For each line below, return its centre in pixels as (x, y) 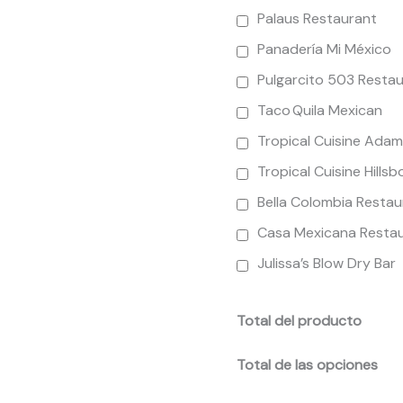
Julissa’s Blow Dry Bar (327, 264)
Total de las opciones (308, 365)
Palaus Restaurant (318, 19)
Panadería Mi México (325, 49)
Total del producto (300, 321)
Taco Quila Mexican (320, 111)
